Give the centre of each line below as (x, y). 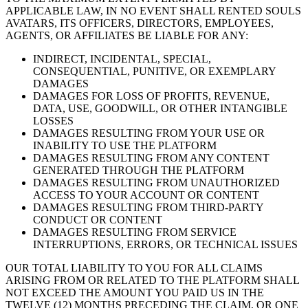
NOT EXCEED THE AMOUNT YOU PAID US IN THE (135, 293)
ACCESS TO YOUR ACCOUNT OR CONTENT (146, 195)
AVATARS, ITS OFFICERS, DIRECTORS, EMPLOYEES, (140, 23)
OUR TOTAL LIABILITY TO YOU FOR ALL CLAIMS (134, 268)
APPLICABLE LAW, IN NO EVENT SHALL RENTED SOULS (153, 11)
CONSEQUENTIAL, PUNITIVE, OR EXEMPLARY (154, 71)
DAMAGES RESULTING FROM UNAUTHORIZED (156, 183)
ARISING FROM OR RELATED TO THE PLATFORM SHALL (152, 280)
